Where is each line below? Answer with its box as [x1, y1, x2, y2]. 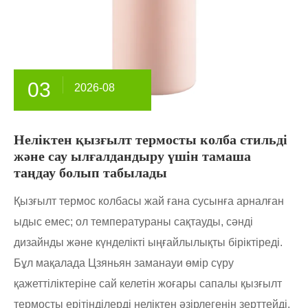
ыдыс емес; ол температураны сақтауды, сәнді [14, 216, 253, 228]
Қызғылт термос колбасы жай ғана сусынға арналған [14, 195, 284, 207]
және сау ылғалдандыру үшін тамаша [14, 148, 251, 164]
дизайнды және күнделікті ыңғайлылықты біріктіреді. [14, 236, 283, 248]
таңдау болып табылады [14, 165, 167, 180]
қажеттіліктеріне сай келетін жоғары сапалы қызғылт [14, 278, 282, 289]
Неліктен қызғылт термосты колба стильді [14, 132, 287, 147]
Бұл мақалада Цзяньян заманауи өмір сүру [14, 257, 234, 269]
